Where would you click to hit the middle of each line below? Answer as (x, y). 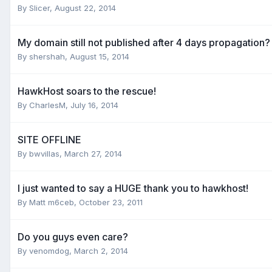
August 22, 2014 (85, 8)
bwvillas (44, 153)
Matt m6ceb (52, 202)
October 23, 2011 (111, 202)
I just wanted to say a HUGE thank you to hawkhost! (133, 188)
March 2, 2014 (101, 250)
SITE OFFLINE (49, 139)
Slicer (39, 8)
